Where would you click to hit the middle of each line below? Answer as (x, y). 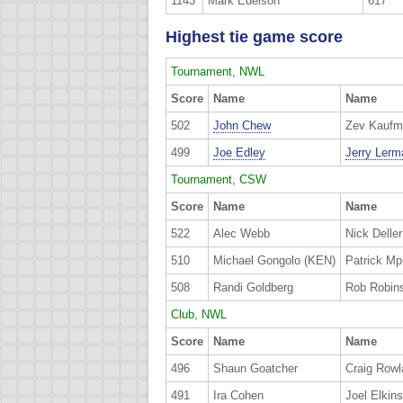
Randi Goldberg (253, 288)
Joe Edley (239, 153)
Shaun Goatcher (255, 369)
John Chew (242, 126)
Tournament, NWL (218, 72)
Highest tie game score (254, 37)
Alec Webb (242, 234)
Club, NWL (199, 315)
